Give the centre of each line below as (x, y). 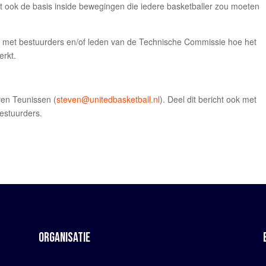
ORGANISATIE (64, 237)
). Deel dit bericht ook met (208, 99)
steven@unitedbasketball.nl (108, 99)
